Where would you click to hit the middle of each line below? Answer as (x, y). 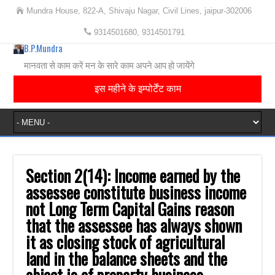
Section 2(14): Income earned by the (133, 176)
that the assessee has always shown (134, 225)
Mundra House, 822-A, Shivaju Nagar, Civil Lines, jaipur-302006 (139, 11)
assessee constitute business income (136, 192)
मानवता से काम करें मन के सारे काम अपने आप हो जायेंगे (109, 64)
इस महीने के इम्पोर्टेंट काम (137, 89)
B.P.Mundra (43, 48)
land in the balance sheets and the (127, 258)
